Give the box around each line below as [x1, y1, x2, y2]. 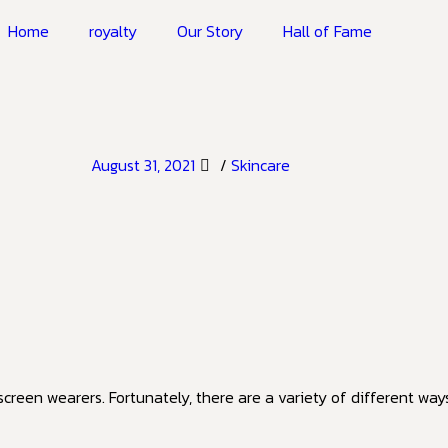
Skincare [230, 153, 290, 177]
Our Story [177, 19, 243, 43]
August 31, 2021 [90, 153, 195, 177]
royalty [89, 19, 137, 43]
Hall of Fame [283, 19, 372, 43]
